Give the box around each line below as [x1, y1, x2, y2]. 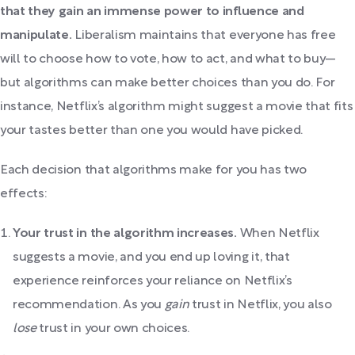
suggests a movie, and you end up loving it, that [13, 251, 290, 263]
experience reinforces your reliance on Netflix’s [13, 275, 292, 287]
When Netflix [239, 227, 319, 239]
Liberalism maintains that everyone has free [71, 29, 336, 41]
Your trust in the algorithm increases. [13, 227, 240, 239]
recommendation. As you [13, 299, 165, 311]
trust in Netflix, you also [189, 299, 332, 311]
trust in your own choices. [36, 323, 190, 334]
